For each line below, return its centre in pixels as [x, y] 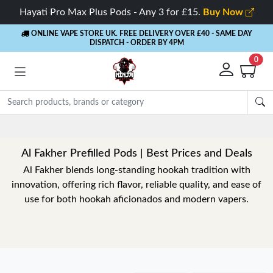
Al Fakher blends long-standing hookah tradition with [136, 170]
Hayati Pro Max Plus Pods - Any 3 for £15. [111, 12]
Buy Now [224, 12]
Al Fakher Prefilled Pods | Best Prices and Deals [136, 154]
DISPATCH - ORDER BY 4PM [136, 43]
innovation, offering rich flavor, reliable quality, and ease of [136, 185]
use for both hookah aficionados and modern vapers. [136, 199]
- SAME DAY [232, 34]
